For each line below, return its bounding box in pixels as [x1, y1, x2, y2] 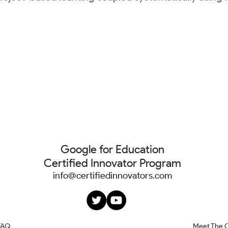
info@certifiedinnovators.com [53, 170, 172, 181]
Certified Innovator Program [44, 156, 181, 170]
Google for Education [61, 142, 164, 156]
